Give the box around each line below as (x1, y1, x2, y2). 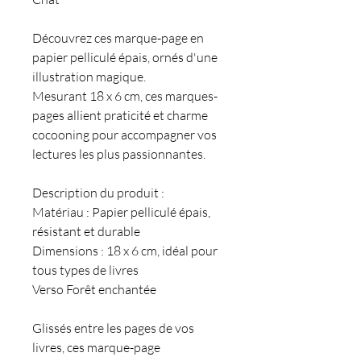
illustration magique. (32, 68, 146, 85)
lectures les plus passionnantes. (32, 146, 205, 163)
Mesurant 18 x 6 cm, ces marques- (32, 88, 218, 105)
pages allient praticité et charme (32, 107, 208, 124)
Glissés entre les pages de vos (32, 320, 194, 337)
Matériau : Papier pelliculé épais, (32, 204, 210, 221)
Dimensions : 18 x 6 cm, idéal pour (32, 243, 218, 259)
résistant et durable (32, 223, 140, 240)
